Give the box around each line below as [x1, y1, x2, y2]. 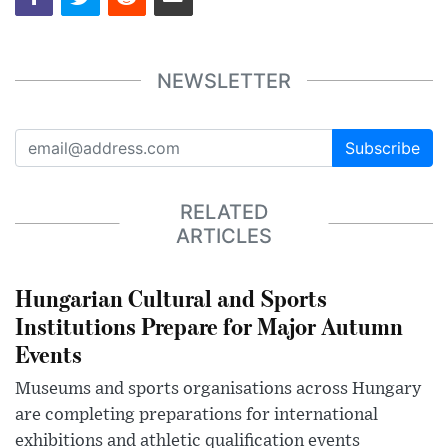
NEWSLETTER [157, 68, 291, 93]
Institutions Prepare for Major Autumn [15, 310, 403, 342]
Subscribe [345, 138, 420, 159]
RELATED [180, 199, 268, 224]
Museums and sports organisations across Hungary [15, 380, 421, 399]
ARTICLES [176, 223, 272, 248]
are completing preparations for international [15, 406, 378, 425]
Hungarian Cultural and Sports [15, 282, 327, 314]
